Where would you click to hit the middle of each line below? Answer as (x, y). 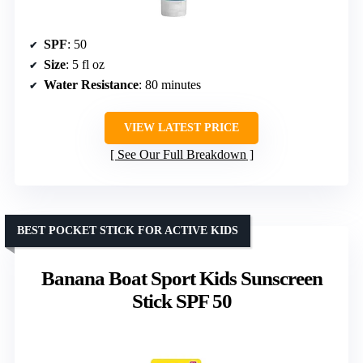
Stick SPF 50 (181, 301)
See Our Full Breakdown (181, 155)
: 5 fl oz (85, 65)
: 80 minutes (170, 85)
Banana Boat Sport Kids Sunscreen (181, 279)
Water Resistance (91, 85)
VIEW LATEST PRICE (181, 128)
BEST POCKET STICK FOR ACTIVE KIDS (128, 231)
